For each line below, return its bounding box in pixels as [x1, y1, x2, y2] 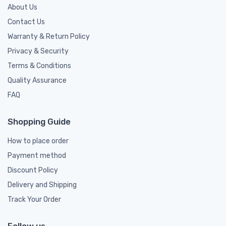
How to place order [8, 136, 69, 145]
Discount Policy [8, 165, 58, 175]
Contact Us [8, 17, 45, 26]
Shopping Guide [8, 116, 71, 127]
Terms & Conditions [8, 61, 71, 70]
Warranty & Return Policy [8, 32, 90, 41]
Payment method [8, 151, 66, 160]
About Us [8, 3, 37, 12]
